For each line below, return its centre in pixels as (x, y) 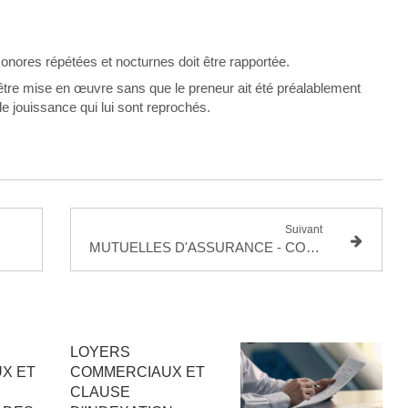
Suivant (303, 229)
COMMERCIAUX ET (138, 372)
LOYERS (100, 352)
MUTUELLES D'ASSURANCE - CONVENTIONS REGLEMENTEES (313, 247)
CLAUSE (100, 392)
